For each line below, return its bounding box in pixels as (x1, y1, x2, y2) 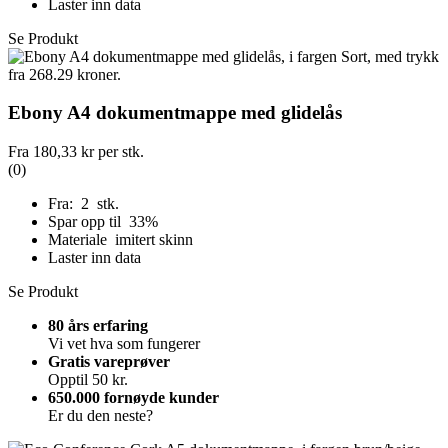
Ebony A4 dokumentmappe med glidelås (8, 102, 342, 124)
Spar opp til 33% (48, 212, 162, 230)
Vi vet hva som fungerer (48, 334, 200, 352)
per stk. (94, 142, 144, 160)
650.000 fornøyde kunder (48, 388, 219, 406)
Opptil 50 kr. (48, 370, 128, 388)
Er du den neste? (48, 406, 153, 424)
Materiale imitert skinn (48, 230, 193, 248)
